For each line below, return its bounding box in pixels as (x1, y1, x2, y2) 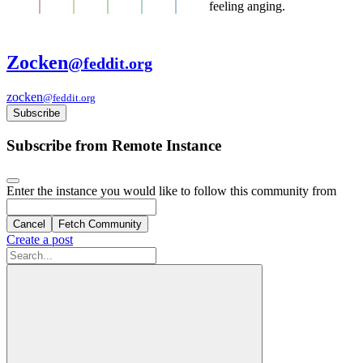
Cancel (13, 218, 45, 231)
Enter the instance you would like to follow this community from (6, 184, 336, 199)
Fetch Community (58, 218, 142, 231)
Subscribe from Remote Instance (6, 136, 221, 154)
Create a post (6, 233, 73, 247)
